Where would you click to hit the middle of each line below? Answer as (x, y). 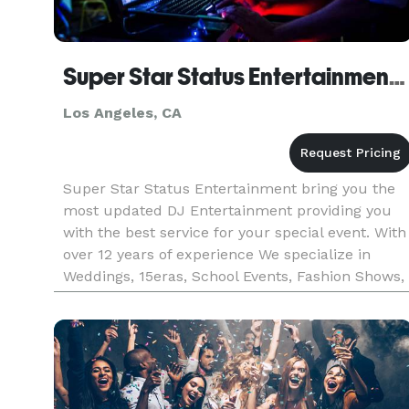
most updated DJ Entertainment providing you (227, 210)
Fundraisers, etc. (122, 298)
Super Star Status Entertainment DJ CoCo (397, 77)
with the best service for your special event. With (235, 232)
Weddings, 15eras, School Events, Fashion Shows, (234, 276)
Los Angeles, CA (122, 113)
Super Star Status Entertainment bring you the (229, 189)
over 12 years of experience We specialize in (217, 254)
